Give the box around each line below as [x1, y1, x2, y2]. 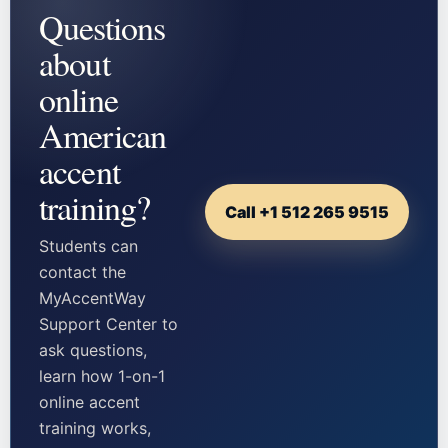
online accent [39, 391, 140, 412]
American [39, 111, 167, 158]
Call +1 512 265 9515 [225, 201, 389, 222]
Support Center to [39, 313, 178, 334]
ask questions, [39, 339, 147, 360]
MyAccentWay [39, 287, 146, 308]
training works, [39, 417, 151, 438]
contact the [39, 261, 126, 282]
